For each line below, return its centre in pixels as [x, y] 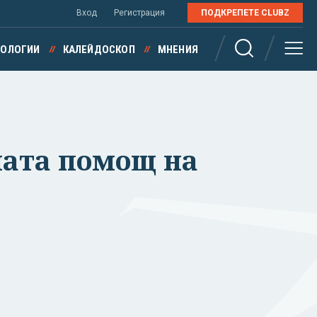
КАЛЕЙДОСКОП [99, 50]
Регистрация [139, 13]
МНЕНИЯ [178, 50]
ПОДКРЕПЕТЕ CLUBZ [245, 13]
